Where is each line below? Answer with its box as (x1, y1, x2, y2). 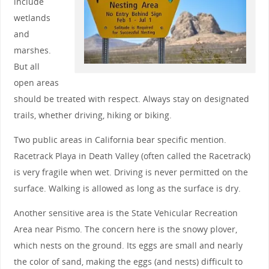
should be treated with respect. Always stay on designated (13, 92, 249, 104)
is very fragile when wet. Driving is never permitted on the (13, 166, 248, 178)
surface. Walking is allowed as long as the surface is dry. (13, 183, 241, 195)
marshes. (13, 44, 51, 56)
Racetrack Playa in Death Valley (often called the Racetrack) (13, 150, 250, 162)
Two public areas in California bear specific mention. (13, 134, 226, 146)
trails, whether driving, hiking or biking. (13, 109, 172, 121)
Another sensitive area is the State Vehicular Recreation (13, 207, 238, 219)
